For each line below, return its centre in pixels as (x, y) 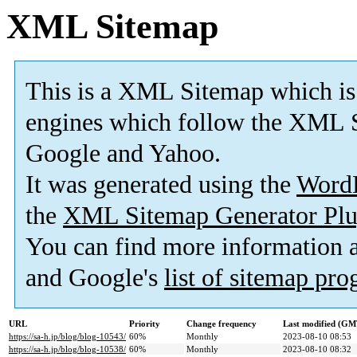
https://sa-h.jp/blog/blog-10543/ (67, 337)
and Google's (95, 278)
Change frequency (222, 324)
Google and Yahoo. (123, 154)
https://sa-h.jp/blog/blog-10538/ (67, 349)
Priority (145, 324)
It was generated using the (161, 185)
